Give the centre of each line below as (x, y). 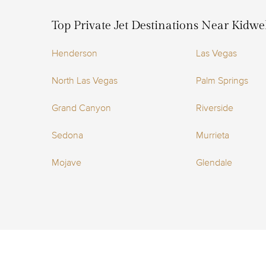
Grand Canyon (81, 108)
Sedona (67, 135)
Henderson (75, 53)
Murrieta (212, 135)
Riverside (214, 108)
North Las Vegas (85, 81)
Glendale (214, 163)
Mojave (66, 163)
